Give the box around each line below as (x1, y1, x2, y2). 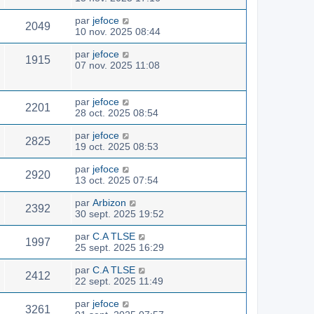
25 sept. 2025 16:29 (75, 241, 164, 253)
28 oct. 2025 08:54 (75, 107, 158, 118)
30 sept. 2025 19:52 (75, 207, 164, 219)
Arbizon (93, 196, 126, 208)
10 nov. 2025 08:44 (75, 25, 161, 37)
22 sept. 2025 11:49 (75, 275, 163, 287)
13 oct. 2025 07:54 (75, 174, 158, 186)
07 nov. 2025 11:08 (75, 59, 160, 71)
